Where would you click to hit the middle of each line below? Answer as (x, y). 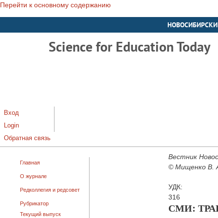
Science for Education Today (129, 46)
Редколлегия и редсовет (50, 190)
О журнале (33, 176)
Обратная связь (27, 138)
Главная (30, 163)
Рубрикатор (34, 203)
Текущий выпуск (40, 214)
